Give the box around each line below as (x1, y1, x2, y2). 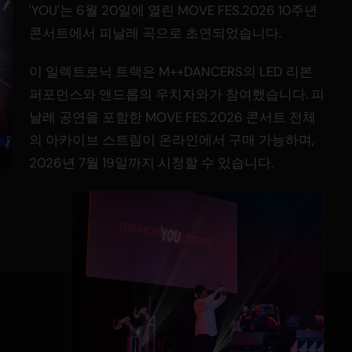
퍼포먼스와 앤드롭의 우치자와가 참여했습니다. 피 (29, 86, 324, 104)
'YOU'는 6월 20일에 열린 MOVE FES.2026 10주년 (29, 2, 317, 20)
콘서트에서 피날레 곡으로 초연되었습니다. (29, 24, 281, 42)
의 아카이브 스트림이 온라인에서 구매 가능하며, (29, 131, 314, 149)
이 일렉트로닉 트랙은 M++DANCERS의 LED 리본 (29, 63, 313, 81)
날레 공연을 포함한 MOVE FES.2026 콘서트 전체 (29, 108, 316, 126)
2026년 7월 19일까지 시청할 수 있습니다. (29, 154, 273, 172)
